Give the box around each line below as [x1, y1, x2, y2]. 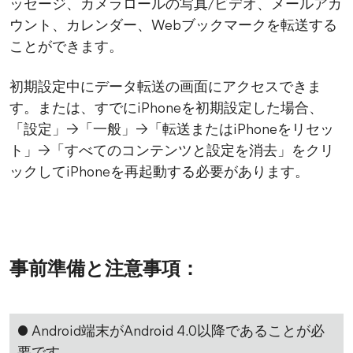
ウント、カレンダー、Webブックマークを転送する [9, 19, 337, 35]
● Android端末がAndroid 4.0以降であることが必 [17, 325, 325, 340]
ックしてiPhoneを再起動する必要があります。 [9, 165, 309, 181]
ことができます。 [9, 40, 123, 56]
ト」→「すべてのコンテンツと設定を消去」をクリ [9, 144, 334, 160]
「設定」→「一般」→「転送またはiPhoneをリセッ [9, 123, 334, 139]
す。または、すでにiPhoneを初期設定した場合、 [9, 102, 323, 117]
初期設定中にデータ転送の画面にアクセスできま [9, 80, 321, 96]
